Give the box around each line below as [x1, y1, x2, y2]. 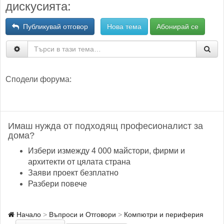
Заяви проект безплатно [28, 168, 118, 177]
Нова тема [107, 22, 141, 30]
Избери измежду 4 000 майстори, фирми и [28, 146, 185, 155]
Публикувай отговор [19, 22, 88, 30]
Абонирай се [156, 22, 198, 30]
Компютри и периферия [124, 210, 203, 218]
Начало [14, 210, 41, 218]
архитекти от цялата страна [28, 157, 130, 166]
